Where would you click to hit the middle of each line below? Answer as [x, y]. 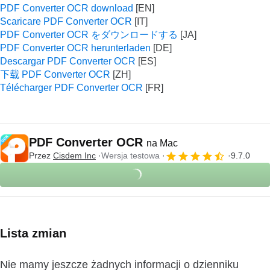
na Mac [162, 143]
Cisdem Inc [74, 155]
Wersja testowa [130, 155]
